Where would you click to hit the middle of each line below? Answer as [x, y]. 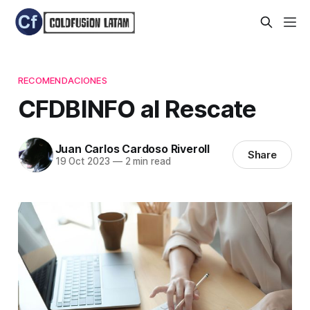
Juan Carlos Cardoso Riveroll [132, 149]
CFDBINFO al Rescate [137, 108]
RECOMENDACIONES [62, 80]
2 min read [146, 162]
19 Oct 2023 [82, 162]
